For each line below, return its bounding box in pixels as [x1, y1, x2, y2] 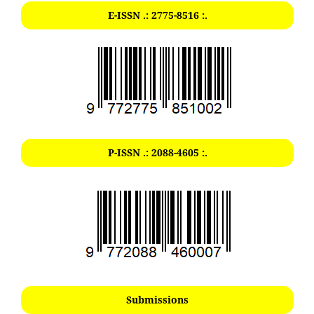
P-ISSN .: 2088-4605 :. [107, 145, 207, 159]
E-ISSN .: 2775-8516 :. [107, 8, 207, 22]
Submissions [126, 292, 189, 306]
